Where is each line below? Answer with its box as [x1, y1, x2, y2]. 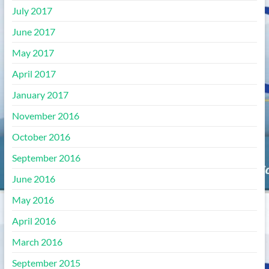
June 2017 [11, 26, 55, 37]
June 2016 [11, 173, 55, 184]
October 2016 [11, 131, 70, 142]
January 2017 [11, 89, 68, 100]
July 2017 [11, 5, 52, 16]
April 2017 [11, 68, 56, 79]
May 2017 [11, 47, 54, 58]
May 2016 [11, 194, 54, 205]
